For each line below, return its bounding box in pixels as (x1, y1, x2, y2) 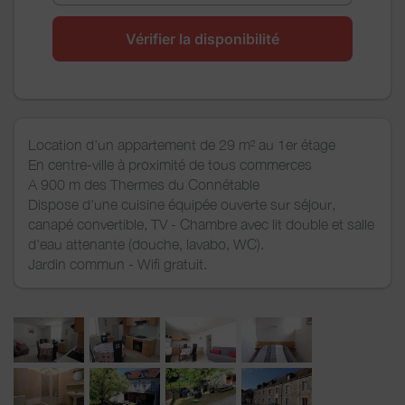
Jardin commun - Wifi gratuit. (28, 255, 207, 272)
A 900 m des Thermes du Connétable (28, 175, 259, 193)
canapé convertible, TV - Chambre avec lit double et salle (28, 215, 374, 232)
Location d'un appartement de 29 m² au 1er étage (28, 136, 335, 153)
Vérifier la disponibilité (126, 29, 279, 48)
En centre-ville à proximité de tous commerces (28, 155, 312, 173)
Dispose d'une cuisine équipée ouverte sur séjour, (28, 195, 335, 212)
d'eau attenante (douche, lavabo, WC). (28, 235, 264, 252)
